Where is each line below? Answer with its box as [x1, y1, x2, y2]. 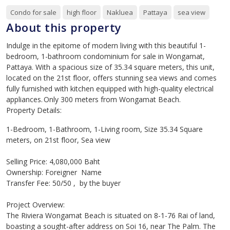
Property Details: [6, 105, 66, 115]
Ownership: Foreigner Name [6, 167, 106, 177]
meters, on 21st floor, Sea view [6, 135, 114, 145]
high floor [67, 8, 97, 17]
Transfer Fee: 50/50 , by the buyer [6, 178, 123, 188]
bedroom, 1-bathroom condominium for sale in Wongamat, [6, 51, 205, 61]
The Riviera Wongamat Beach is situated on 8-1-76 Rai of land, [6, 210, 215, 220]
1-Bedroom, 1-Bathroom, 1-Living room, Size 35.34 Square [6, 124, 203, 134]
